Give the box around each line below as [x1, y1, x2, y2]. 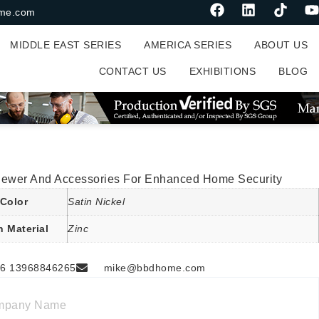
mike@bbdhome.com [103, 261, 206, 273]
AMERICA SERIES [144, 39, 231, 51]
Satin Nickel [68, 196, 125, 207]
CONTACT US [98, 66, 167, 77]
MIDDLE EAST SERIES [10, 39, 121, 51]
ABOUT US [254, 39, 308, 51]
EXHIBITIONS [189, 66, 256, 77]
